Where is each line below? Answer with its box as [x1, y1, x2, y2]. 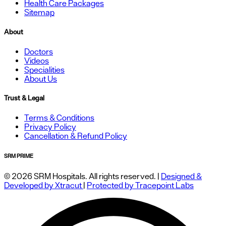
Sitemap [24, 8, 54, 17]
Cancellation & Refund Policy [24, 131, 127, 141]
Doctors [24, 46, 53, 56]
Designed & [161, 172, 202, 181]
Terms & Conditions [24, 113, 94, 123]
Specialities [24, 65, 65, 74]
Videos [24, 55, 49, 65]
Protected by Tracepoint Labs [87, 181, 194, 190]
